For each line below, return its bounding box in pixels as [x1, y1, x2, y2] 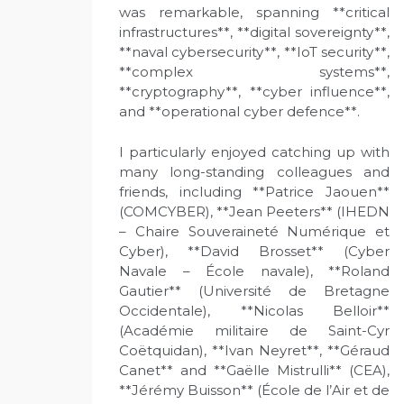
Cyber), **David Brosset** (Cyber [119, 242, 390, 260]
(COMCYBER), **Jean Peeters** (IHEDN [119, 202, 390, 220]
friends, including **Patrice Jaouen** [119, 182, 390, 200]
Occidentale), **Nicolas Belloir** [119, 301, 390, 319]
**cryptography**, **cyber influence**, [119, 83, 390, 100]
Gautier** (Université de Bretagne [119, 281, 390, 299]
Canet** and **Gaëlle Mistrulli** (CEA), [119, 361, 390, 379]
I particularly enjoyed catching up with [119, 142, 390, 161]
